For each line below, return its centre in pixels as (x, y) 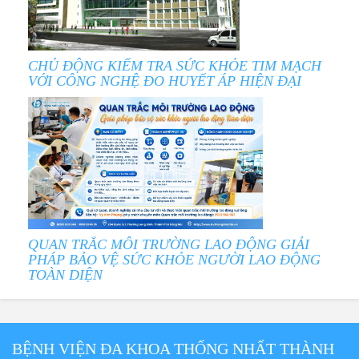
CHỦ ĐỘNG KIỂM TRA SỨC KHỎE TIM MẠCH (175, 66)
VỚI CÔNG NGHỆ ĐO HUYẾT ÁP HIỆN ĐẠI (165, 81)
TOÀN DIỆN (65, 275)
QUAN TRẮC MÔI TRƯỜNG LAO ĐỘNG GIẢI (169, 245)
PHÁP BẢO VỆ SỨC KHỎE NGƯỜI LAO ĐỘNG (174, 260)
